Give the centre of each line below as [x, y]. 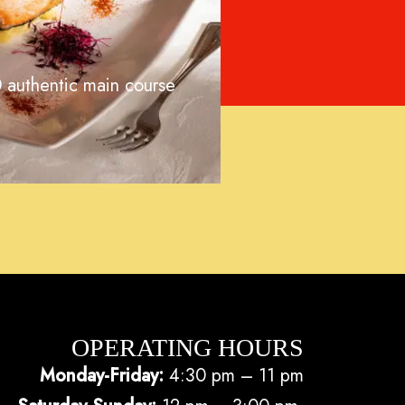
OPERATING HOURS [188, 348]
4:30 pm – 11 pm [236, 376]
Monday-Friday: [104, 376]
